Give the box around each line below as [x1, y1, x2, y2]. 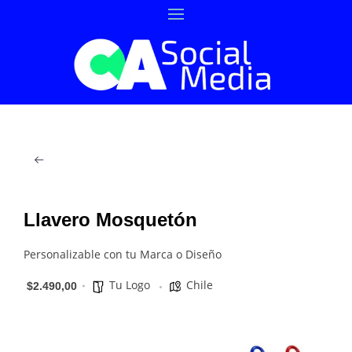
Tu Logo [109, 277, 150, 292]
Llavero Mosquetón [24, 209, 197, 230]
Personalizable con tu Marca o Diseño [24, 247, 222, 262]
